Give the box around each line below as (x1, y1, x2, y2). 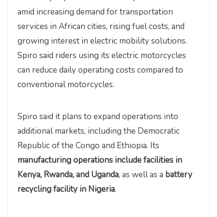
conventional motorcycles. (17, 79, 114, 91)
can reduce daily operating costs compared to (17, 64, 183, 76)
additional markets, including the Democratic (17, 125, 180, 137)
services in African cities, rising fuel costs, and (17, 21, 185, 32)
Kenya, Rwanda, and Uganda (17, 169, 119, 180)
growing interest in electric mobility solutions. (17, 35, 187, 47)
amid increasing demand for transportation (17, 6, 173, 18)
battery (165, 169, 192, 180)
